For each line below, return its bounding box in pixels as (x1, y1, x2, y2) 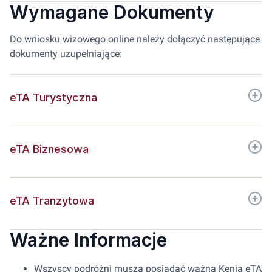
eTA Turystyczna (10, 91, 97, 104)
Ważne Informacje (10, 229, 167, 251)
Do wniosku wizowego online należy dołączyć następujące (10, 33, 260, 45)
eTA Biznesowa (10, 143, 89, 155)
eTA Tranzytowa (10, 194, 94, 207)
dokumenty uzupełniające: (10, 48, 122, 59)
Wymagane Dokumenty (10, 1, 214, 23)
